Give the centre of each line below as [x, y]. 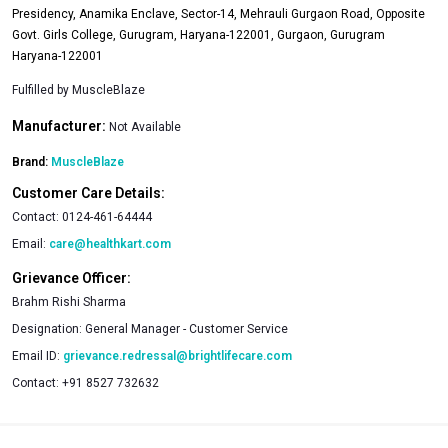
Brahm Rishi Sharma [69, 301]
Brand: [31, 161]
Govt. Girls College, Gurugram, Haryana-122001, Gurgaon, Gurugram [198, 34]
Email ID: [36, 355]
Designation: [48, 328]
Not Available [145, 126]
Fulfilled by [42, 89]
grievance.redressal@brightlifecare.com [177, 355]
